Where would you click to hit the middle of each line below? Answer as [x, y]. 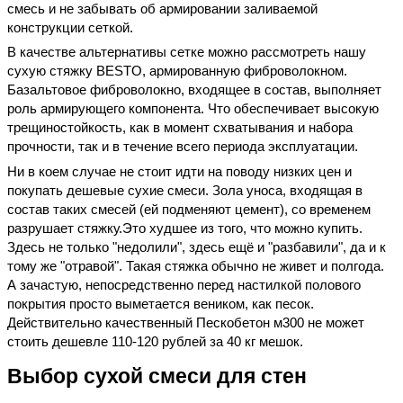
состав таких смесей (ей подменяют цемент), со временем [189, 209]
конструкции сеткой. [70, 27]
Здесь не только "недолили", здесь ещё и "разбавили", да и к [197, 246]
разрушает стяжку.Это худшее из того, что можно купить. [185, 228]
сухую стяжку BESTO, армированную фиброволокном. [177, 71]
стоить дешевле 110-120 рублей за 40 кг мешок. [155, 341]
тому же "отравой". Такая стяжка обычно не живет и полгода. [196, 265]
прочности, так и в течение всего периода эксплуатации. [183, 147]
